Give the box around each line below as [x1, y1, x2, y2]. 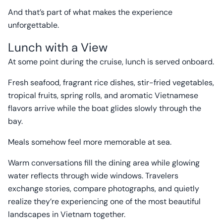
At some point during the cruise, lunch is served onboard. [8, 56, 214, 67]
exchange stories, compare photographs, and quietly [8, 183, 199, 194]
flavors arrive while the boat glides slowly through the [8, 103, 201, 113]
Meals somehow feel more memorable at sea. [8, 137, 171, 147]
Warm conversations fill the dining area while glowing [8, 158, 200, 168]
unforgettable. [8, 20, 59, 30]
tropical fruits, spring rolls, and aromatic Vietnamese [8, 90, 198, 101]
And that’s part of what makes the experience [8, 7, 172, 17]
